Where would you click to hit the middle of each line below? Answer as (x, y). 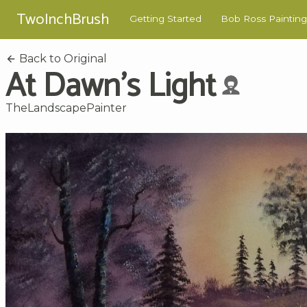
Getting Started (165, 19)
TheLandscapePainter (66, 108)
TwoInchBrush (63, 19)
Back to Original (62, 58)
